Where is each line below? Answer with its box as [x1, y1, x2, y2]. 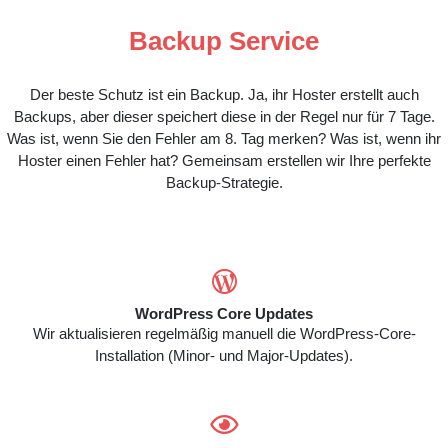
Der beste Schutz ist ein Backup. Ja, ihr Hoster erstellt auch [29, 86, 419, 103]
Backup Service [129, 26, 319, 56]
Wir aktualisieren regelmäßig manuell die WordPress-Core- [32, 325, 416, 342]
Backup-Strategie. [165, 174, 283, 191]
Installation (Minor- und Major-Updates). [95, 347, 353, 364]
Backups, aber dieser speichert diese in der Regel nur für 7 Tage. [13, 108, 435, 125]
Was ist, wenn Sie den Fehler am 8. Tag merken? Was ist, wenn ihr [7, 130, 441, 147]
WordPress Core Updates [135, 305, 313, 322]
